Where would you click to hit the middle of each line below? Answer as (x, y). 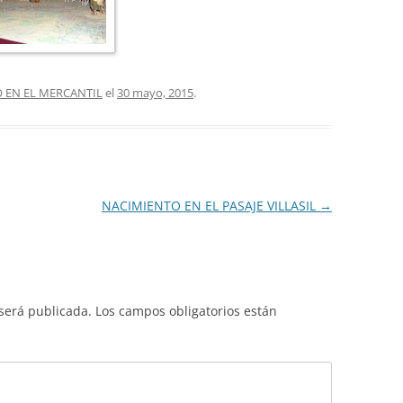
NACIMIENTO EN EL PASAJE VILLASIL (210, 205)
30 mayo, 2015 (155, 92)
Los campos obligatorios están (186, 310)
